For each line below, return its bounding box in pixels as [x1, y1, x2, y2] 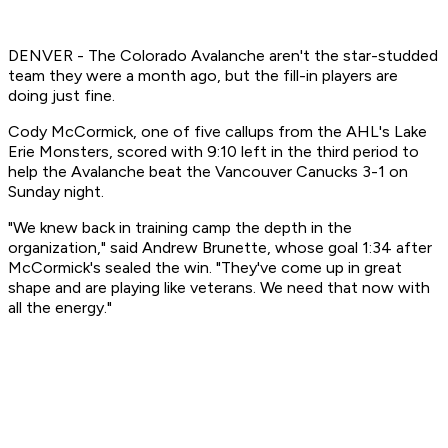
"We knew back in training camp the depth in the [8, 218, 352, 238]
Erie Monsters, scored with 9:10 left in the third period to [8, 142, 419, 162]
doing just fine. [8, 86, 115, 106]
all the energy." [8, 298, 112, 318]
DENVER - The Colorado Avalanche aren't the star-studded [8, 46, 438, 66]
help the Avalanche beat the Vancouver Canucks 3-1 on [8, 162, 408, 182]
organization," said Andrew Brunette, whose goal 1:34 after [8, 238, 432, 258]
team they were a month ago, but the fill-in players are [8, 66, 398, 86]
